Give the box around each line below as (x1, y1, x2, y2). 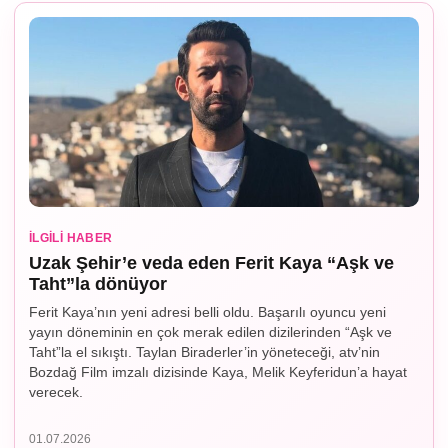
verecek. (29, 384, 83, 401)
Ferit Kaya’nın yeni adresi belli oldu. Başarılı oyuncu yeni (29, 304, 386, 321)
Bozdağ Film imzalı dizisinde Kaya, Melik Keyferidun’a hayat (29, 364, 407, 381)
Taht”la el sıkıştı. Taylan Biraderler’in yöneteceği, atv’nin (29, 344, 380, 361)
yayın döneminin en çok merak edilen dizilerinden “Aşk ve (29, 324, 392, 341)
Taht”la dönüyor (29, 274, 167, 295)
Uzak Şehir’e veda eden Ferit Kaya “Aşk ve (29, 253, 394, 274)
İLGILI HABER (29, 231, 113, 246)
